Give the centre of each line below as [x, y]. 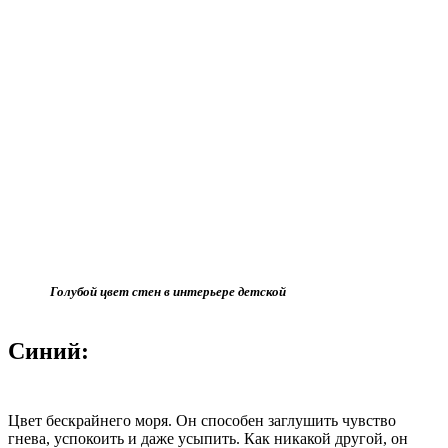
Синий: [48, 350]
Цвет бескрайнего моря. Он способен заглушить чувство [202, 420]
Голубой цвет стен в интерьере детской [147, 291]
